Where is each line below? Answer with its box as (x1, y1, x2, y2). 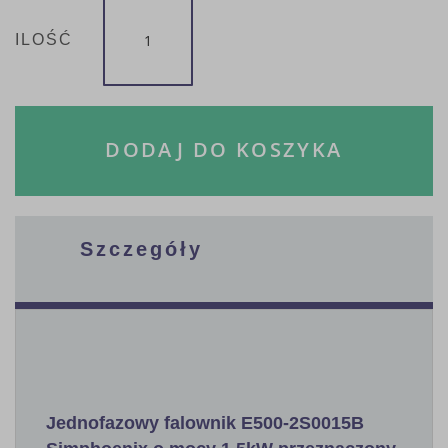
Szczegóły (80, 237, 203, 260)
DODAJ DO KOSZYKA (105, 135, 343, 163)
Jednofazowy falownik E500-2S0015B (46, 412, 364, 433)
